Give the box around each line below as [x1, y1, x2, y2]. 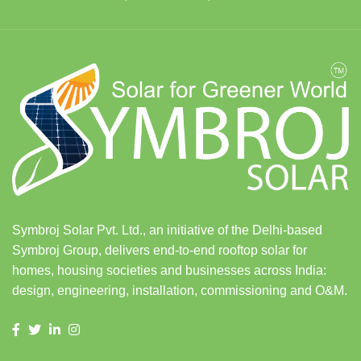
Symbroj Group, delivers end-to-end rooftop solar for [12, 243, 307, 257]
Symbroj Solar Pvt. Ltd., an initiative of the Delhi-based [12, 222, 322, 237]
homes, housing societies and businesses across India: [12, 263, 326, 277]
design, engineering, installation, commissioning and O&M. [12, 283, 347, 297]
